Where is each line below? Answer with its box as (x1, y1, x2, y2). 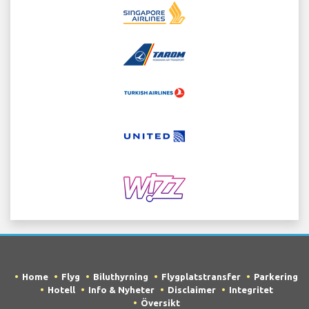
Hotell (47, 285, 75, 295)
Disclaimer (167, 285, 216, 295)
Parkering (254, 272, 298, 282)
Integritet (228, 285, 273, 295)
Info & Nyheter (88, 285, 154, 295)
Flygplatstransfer (161, 272, 241, 282)
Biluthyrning (93, 272, 148, 282)
